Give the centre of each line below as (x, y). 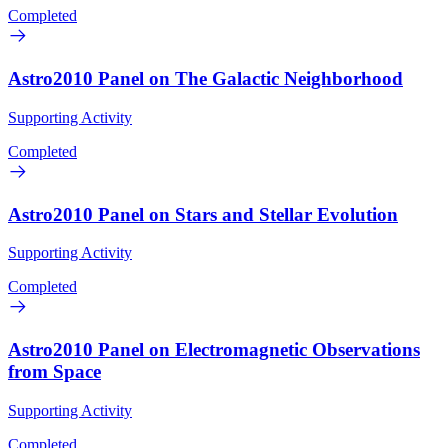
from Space (54, 371)
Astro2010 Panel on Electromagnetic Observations (214, 349)
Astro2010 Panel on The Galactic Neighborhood (205, 79)
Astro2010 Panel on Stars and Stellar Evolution (203, 214)
